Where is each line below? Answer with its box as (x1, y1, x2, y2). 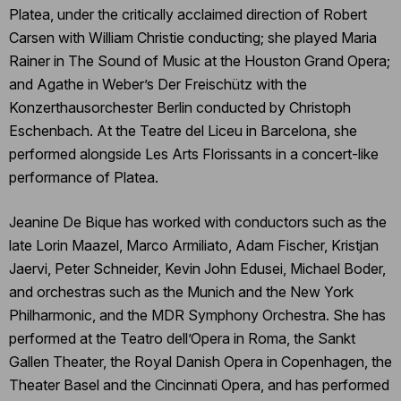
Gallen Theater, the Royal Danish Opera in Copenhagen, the (9, 352, 392, 371)
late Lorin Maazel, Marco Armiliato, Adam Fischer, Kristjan (9, 235, 379, 254)
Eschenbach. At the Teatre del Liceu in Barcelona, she (9, 121, 357, 140)
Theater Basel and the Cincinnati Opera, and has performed (9, 375, 389, 394)
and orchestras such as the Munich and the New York (9, 282, 354, 301)
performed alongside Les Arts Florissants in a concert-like (9, 144, 379, 163)
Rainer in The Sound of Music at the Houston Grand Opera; (9, 51, 390, 70)
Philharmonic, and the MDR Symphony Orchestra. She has (9, 305, 386, 324)
